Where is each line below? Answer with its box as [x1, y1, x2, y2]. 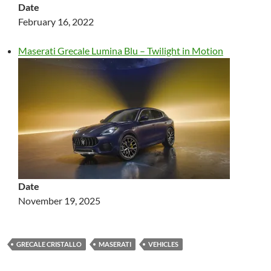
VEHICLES [148, 240, 178, 248]
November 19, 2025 [18, 195, 100, 206]
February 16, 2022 [18, 16, 94, 27]
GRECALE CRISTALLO [16, 240, 82, 248]
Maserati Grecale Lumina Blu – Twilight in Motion [18, 45, 223, 56]
